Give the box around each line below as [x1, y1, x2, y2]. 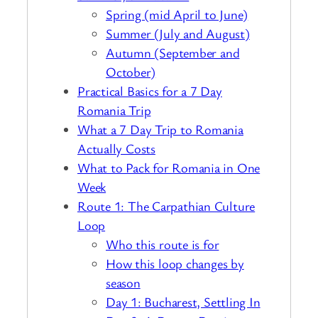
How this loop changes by [106, 254, 244, 272]
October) [106, 62, 156, 80]
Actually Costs [77, 139, 155, 157]
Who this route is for [106, 235, 219, 253]
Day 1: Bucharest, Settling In [106, 292, 261, 310]
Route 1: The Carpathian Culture [77, 197, 256, 214]
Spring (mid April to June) [106, 5, 248, 23]
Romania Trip [77, 101, 151, 119]
